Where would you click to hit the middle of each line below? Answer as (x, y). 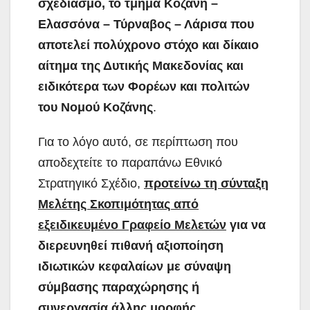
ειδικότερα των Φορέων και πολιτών (144, 86)
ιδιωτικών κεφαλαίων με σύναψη (135, 266)
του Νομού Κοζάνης (95, 107)
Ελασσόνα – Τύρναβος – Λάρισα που (146, 24)
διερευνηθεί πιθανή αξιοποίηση (131, 245)
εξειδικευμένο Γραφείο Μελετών (132, 225)
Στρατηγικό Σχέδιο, (91, 183)
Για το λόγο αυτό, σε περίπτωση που (138, 142)
